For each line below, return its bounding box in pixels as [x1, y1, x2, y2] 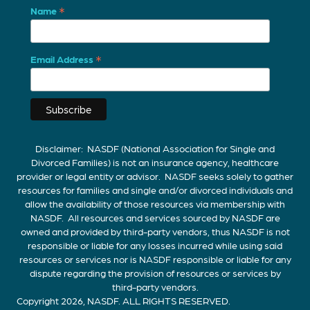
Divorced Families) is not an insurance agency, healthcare [31, 156, 279, 168]
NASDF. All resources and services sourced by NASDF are [30, 212, 280, 224]
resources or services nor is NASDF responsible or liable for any [19, 253, 291, 265]
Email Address [30, 53, 95, 64]
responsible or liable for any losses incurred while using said [28, 239, 282, 251]
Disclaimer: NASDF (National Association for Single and [35, 143, 275, 154]
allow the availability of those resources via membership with [25, 198, 285, 210]
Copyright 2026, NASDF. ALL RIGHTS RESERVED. [17, 295, 230, 307]
